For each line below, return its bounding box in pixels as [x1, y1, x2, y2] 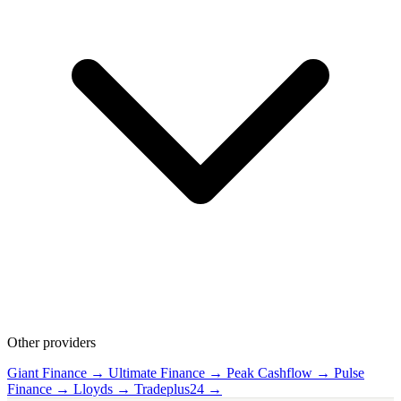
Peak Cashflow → [226, 365, 334, 381]
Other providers [7, 335, 96, 351]
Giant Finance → [7, 365, 108, 381]
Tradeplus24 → [134, 381, 222, 397]
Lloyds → [73, 381, 134, 397]
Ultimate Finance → [108, 365, 226, 381]
